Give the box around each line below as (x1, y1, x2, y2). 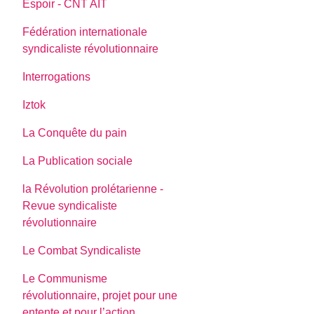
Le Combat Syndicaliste (22, 244, 142, 257)
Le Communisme (22, 272, 108, 285)
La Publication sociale (22, 154, 133, 167)
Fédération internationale (22, 25, 148, 38)
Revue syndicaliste (22, 199, 118, 212)
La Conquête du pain (22, 126, 128, 139)
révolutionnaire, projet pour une (22, 289, 178, 301)
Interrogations (22, 70, 91, 83)
